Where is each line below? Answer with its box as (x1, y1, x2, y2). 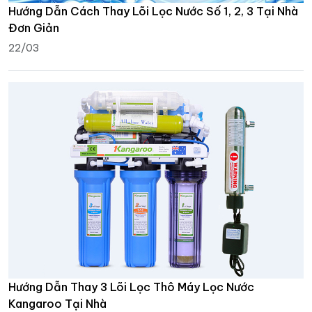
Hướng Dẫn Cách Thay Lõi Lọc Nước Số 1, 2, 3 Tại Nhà (8, 4, 298, 19)
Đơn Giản (8, 21, 59, 36)
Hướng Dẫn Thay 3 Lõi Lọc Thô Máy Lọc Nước (8, 280, 254, 295)
